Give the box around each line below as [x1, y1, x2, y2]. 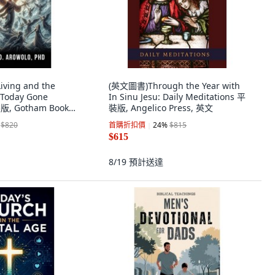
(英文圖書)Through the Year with [109, 80, 240, 91]
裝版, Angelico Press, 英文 [109, 102, 213, 114]
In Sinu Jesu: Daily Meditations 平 [109, 91, 246, 103]
